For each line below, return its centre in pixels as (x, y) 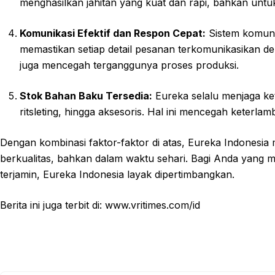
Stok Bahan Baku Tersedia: (86, 96)
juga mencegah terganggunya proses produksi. (129, 65)
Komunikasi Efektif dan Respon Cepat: (113, 33)
